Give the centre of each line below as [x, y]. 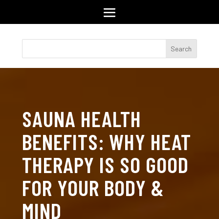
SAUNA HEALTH [81, 118]
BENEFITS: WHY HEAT [106, 141]
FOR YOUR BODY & [93, 187]
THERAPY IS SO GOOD [105, 164]
